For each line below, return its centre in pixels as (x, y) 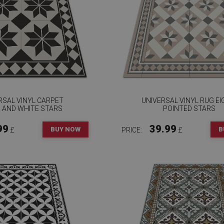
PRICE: (133, 130)
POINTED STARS (189, 108)
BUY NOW (65, 129)
